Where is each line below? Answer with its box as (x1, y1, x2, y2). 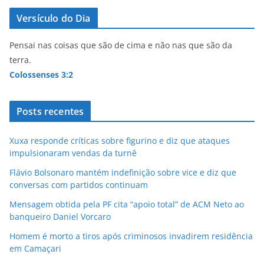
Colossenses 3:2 (9, 68, 73, 80)
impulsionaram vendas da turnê (9, 147, 137, 159)
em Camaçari (9, 242, 61, 254)
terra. (9, 54, 31, 65)
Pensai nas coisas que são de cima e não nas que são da (9, 39, 232, 51)
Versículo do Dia (16, 11, 91, 25)
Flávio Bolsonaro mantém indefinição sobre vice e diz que (9, 166, 236, 178)
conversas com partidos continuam (9, 179, 148, 190)
